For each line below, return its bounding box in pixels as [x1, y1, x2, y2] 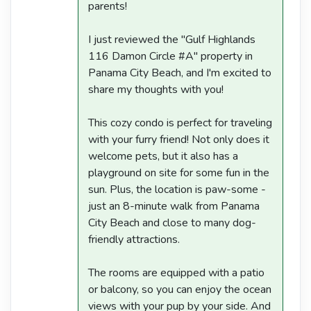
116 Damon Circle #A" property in [88, 49, 253, 65]
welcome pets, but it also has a [88, 149, 238, 165]
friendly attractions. [88, 232, 180, 248]
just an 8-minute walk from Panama [88, 199, 260, 215]
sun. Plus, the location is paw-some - [88, 182, 266, 198]
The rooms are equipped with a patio [88, 265, 264, 281]
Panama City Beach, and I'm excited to [88, 65, 271, 81]
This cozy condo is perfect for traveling [88, 115, 272, 131]
